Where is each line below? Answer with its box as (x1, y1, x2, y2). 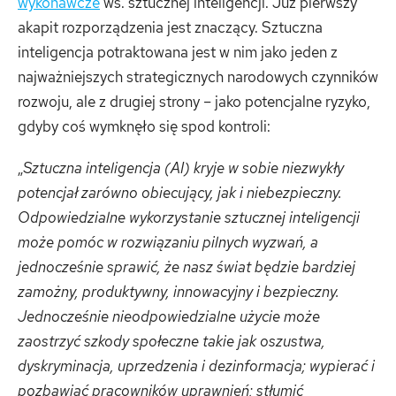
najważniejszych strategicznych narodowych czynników (18, 66, 378, 87)
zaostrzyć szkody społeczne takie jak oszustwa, (18, 331, 325, 352)
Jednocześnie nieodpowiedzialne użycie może (18, 307, 320, 327)
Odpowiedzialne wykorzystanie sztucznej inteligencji (18, 208, 360, 228)
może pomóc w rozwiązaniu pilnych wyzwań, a (18, 232, 318, 253)
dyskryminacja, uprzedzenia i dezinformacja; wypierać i (18, 356, 375, 377)
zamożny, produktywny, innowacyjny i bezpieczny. (18, 282, 339, 302)
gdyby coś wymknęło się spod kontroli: (18, 116, 270, 136)
